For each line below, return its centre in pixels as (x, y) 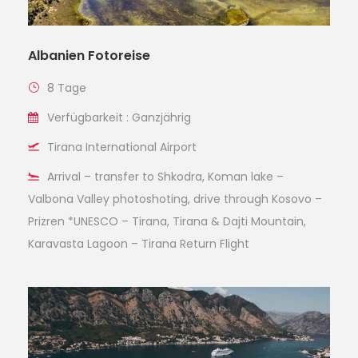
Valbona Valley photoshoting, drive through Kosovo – (175, 199)
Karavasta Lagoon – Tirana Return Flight (139, 244)
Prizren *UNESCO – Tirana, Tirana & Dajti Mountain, (167, 221)
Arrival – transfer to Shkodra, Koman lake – (165, 177)
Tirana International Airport (122, 147)
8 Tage (67, 88)
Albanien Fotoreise (89, 56)
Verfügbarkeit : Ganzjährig (119, 117)
